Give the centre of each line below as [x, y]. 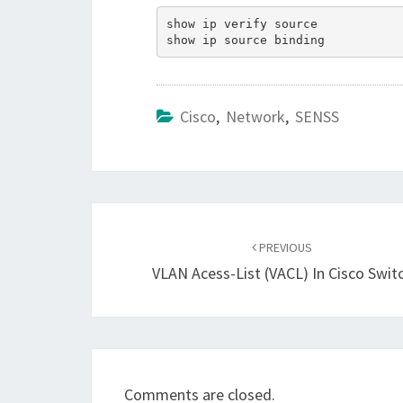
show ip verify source [242, 23]
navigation [153, 251]
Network [255, 116]
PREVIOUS [285, 247]
